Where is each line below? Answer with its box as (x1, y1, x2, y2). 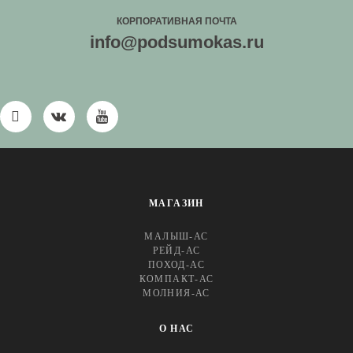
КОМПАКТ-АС (139, 273, 214, 284)
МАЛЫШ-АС (144, 230, 209, 242)
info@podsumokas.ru (89, 32, 264, 52)
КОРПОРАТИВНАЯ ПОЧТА (116, 15, 237, 27)
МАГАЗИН (149, 197, 204, 209)
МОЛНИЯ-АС (143, 287, 210, 299)
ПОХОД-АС (147, 258, 206, 270)
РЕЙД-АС (152, 244, 201, 256)
